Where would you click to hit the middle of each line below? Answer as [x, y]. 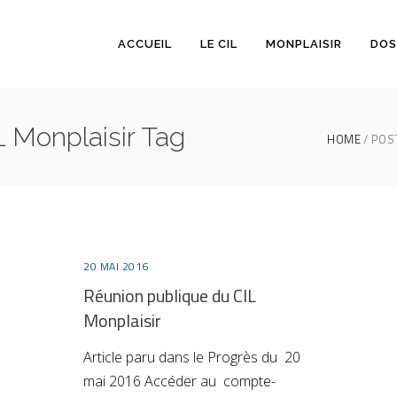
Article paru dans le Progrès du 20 [192, 357]
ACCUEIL [145, 44]
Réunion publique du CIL [170, 295]
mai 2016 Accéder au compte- [179, 381]
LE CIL [219, 44]
